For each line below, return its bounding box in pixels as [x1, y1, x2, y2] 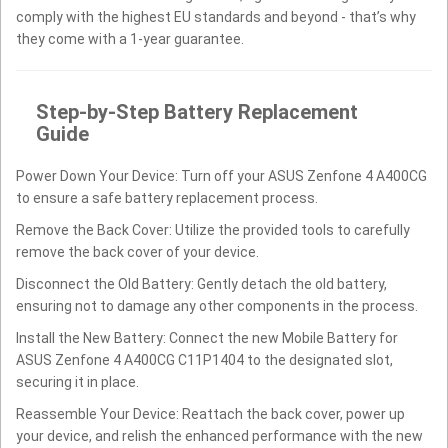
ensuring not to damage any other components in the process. [16, 297, 418, 314]
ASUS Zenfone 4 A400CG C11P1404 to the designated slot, [16, 351, 393, 368]
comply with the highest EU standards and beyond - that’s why [16, 8, 416, 25]
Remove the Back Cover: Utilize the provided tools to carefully [16, 221, 410, 238]
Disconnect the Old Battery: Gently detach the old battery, [16, 275, 387, 292]
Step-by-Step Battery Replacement [36, 99, 358, 124]
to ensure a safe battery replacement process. [16, 189, 318, 206]
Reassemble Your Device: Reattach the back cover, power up [16, 405, 405, 422]
